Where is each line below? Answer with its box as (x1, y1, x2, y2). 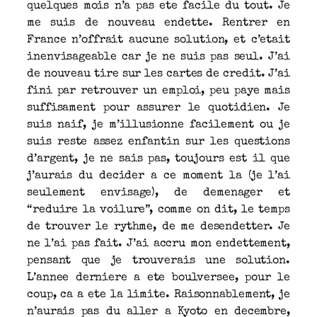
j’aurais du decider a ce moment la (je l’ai (27, 170, 290, 182)
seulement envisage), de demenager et (27, 187, 290, 199)
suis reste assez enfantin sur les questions (27, 136, 290, 148)
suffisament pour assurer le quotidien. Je (27, 102, 290, 114)
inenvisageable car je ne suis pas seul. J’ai (27, 51, 290, 63)
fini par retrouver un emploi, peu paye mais (27, 85, 290, 97)
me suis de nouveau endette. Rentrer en (27, 17, 290, 29)
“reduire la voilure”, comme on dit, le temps (27, 204, 290, 216)
